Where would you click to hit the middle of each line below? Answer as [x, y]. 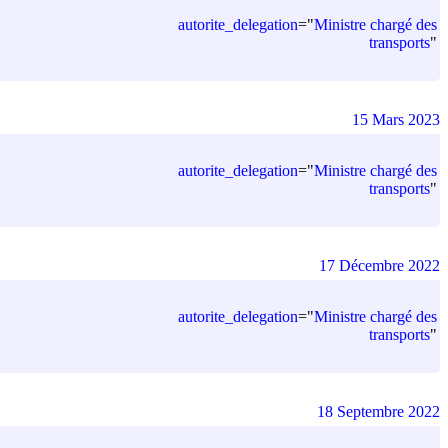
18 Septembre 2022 [378, 411]
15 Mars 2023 [396, 119]
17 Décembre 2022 [379, 265]
